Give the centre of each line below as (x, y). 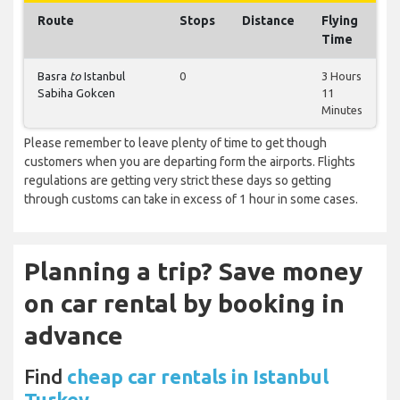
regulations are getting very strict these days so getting (178, 181)
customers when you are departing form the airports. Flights (190, 162)
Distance (268, 21)
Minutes (342, 110)
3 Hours (342, 76)
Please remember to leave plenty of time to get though (175, 143)
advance (74, 336)
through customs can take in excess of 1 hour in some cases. (191, 200)
